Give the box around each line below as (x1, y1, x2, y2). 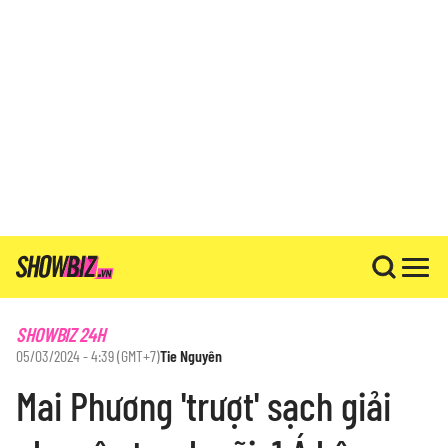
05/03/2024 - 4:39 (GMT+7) (16, 346, 160, 365)
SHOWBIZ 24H (16, 322, 106, 346)
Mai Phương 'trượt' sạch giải (16, 381, 391, 429)
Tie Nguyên (160, 346, 222, 365)
